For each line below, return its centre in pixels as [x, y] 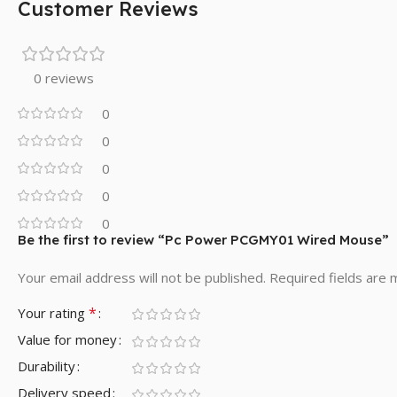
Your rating [53, 313]
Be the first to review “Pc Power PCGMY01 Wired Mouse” [203, 240]
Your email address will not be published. [142, 278]
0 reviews [64, 78]
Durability [47, 366]
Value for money [67, 340]
